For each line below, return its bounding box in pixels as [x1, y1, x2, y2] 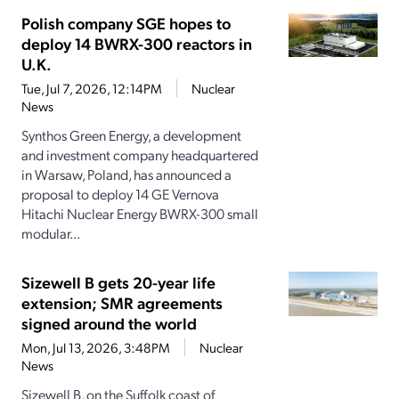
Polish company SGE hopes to [21, 12, 231, 34]
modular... [21, 224, 80, 243]
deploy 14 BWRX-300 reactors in [21, 33, 252, 54]
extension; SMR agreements [21, 292, 223, 313]
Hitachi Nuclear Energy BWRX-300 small [21, 204, 258, 224]
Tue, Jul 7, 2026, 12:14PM [21, 79, 162, 98]
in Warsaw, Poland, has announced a [21, 165, 232, 184]
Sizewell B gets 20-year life [21, 272, 216, 293]
